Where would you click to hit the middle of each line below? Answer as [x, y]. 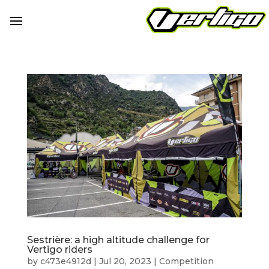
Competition [186, 261]
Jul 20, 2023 [125, 261]
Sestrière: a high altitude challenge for [118, 240]
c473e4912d [65, 261]
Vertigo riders [59, 250]
